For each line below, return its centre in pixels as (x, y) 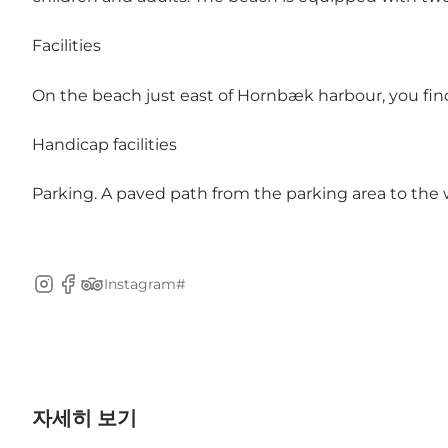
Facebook (94, 294)
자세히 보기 (84, 418)
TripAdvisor (123, 294)
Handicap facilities (104, 144)
